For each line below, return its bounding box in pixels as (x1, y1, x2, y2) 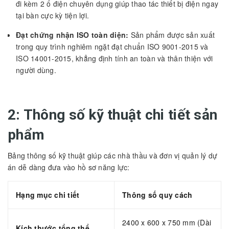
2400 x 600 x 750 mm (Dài (122, 217, 211, 227)
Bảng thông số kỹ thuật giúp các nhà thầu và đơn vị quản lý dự (8, 150, 218, 161)
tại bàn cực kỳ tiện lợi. (16, 10, 89, 20)
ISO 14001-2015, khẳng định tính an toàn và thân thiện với (16, 53, 213, 63)
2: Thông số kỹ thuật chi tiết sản (8, 106, 218, 123)
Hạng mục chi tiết (16, 189, 80, 200)
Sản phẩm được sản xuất (128, 29, 215, 40)
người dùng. (16, 64, 56, 75)
